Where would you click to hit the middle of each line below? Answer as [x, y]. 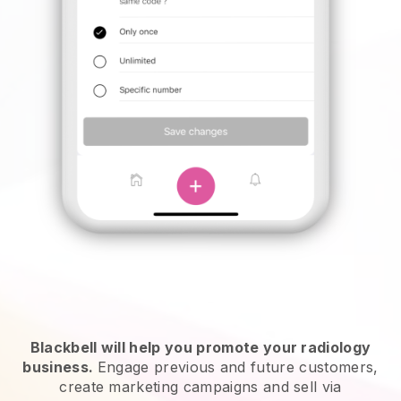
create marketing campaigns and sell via [200, 387]
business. [58, 367]
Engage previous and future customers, [238, 367]
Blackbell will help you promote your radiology [200, 348]
